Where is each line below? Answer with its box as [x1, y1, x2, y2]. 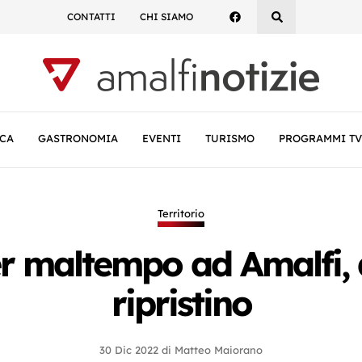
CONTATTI [66, 11, 116, 23]
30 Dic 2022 [99, 343, 158, 356]
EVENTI [142, 132, 181, 145]
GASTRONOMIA [38, 132, 118, 145]
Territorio [158, 207, 204, 220]
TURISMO [205, 132, 255, 145]
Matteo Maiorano [175, 343, 263, 356]
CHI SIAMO [139, 11, 193, 23]
